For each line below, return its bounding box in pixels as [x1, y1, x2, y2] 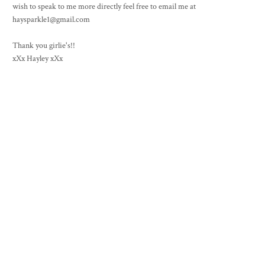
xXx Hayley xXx [12, 53, 63, 64]
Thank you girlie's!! [12, 40, 75, 51]
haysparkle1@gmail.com [12, 14, 90, 25]
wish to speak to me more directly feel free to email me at [12, 1, 196, 12]
